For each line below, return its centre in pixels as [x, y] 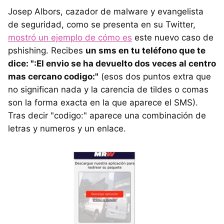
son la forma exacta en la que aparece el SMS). [103, 103]
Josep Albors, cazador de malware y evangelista [106, 12]
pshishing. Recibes [47, 51]
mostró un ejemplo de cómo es [70, 38]
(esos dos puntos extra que [155, 77]
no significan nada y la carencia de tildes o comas [108, 90]
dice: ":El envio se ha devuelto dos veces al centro [112, 64]
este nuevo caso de [173, 38]
